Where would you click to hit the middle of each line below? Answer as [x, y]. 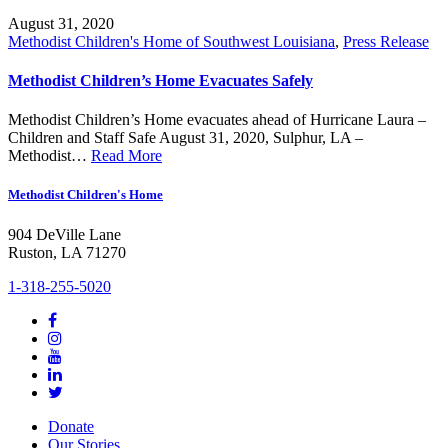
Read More [126, 156]
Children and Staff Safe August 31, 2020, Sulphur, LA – [185, 138]
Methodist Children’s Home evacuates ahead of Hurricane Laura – [217, 120]
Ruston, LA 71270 [67, 252]
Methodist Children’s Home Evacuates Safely [160, 80]
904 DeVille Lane [64, 234]
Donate [71, 426]
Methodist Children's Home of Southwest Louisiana [171, 41]
